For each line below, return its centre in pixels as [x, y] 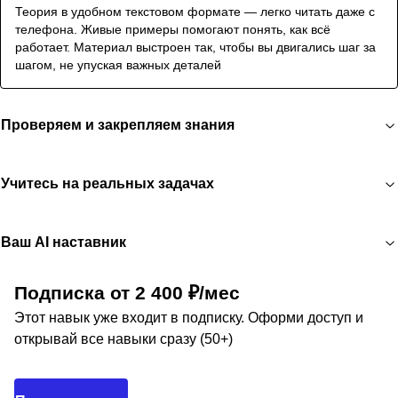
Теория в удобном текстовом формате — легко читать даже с [195, 12]
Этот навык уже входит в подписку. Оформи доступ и [189, 318]
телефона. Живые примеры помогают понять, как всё [173, 29]
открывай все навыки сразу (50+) [123, 339]
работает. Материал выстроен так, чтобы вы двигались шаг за [195, 47]
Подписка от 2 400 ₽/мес [127, 293]
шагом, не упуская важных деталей [118, 65]
